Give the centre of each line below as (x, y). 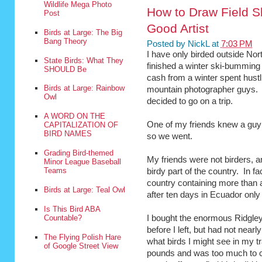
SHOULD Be (65, 69)
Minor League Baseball (82, 162)
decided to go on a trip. (189, 101)
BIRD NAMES (68, 134)
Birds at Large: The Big (83, 32)
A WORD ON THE (74, 116)
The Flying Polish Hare (82, 237)
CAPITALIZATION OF (81, 125)
